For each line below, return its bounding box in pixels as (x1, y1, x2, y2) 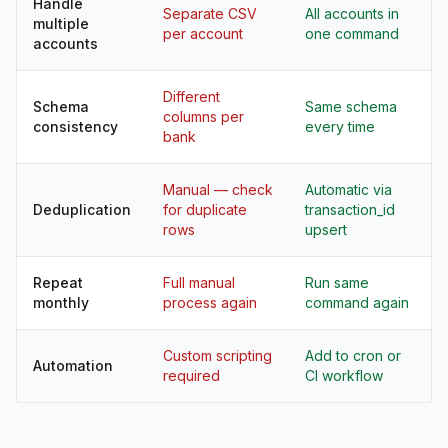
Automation (33, 357, 113, 374)
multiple (33, 15, 89, 32)
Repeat (33, 274, 83, 291)
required (163, 367, 220, 384)
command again (305, 294, 409, 311)
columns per (163, 108, 244, 125)
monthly (33, 294, 89, 311)
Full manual (163, 274, 235, 291)
